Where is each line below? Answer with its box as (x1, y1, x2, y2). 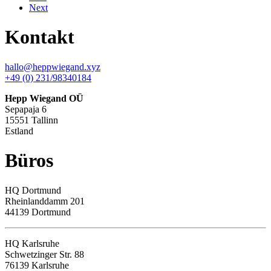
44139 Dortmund (5, 206, 71, 217)
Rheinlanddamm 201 (5, 195, 85, 206)
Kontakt (5, 26, 74, 48)
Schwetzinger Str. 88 (5, 249, 84, 260)
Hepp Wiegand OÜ (5, 93, 83, 103)
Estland (5, 125, 33, 136)
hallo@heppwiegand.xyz (5, 61, 100, 72)
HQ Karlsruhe (5, 238, 59, 249)
